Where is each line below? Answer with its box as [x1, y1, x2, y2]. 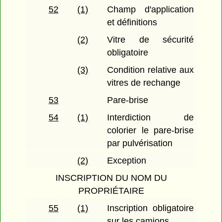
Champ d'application [107, 4, 194, 15]
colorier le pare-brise [107, 125, 194, 136]
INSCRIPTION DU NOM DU [55, 173, 167, 183]
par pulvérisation [107, 138, 173, 149]
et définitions [107, 17, 158, 28]
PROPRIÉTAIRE [78, 186, 144, 196]
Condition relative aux [107, 65, 194, 75]
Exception [107, 156, 147, 166]
